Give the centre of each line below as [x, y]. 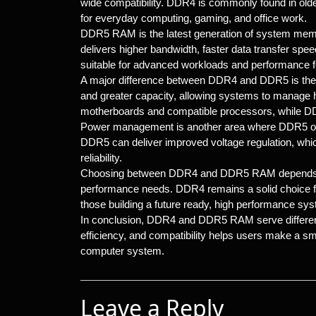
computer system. [122, 251]
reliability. [101, 158]
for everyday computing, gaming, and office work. [194, 18]
